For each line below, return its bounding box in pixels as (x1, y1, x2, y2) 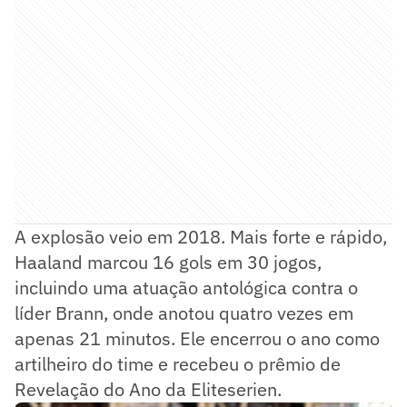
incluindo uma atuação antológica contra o (15, 275, 358, 300)
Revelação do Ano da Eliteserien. (15, 377, 282, 402)
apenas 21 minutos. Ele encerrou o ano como (15, 326, 380, 351)
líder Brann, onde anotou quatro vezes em (15, 301, 353, 325)
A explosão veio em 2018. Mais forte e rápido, (15, 224, 387, 249)
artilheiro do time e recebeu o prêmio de (15, 352, 341, 376)
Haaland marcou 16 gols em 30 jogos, (15, 250, 322, 274)
